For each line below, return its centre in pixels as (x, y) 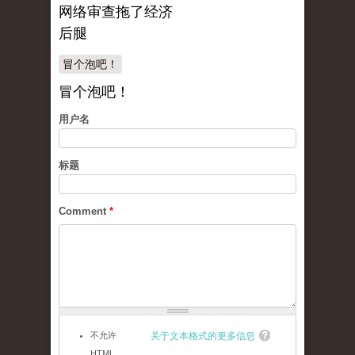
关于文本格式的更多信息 (203, 336)
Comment (84, 212)
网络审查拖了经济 (116, 12)
